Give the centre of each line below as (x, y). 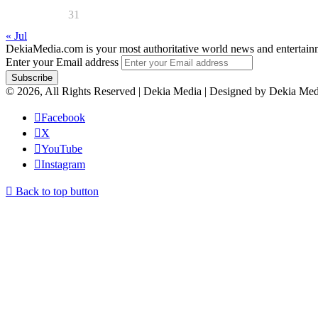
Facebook (63, 117)
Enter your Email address (62, 62)
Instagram (63, 164)
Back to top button (57, 191)
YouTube (62, 148)
